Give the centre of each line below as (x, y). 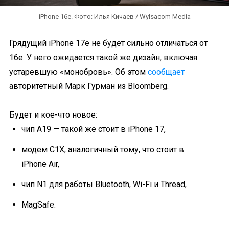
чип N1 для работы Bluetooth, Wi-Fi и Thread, (104, 184)
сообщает (166, 72)
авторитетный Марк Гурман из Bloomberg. (89, 86)
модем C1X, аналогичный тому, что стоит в (103, 150)
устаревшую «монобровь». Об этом (78, 72)
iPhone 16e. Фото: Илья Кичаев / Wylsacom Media (114, 17)
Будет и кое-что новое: (53, 115)
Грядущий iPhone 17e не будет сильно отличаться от (108, 43)
